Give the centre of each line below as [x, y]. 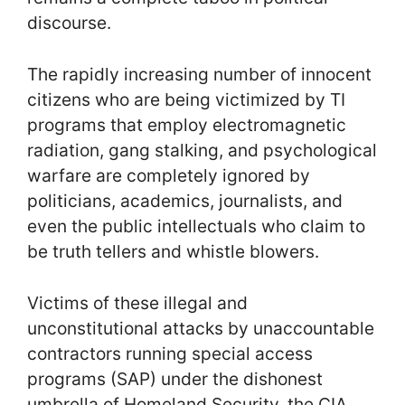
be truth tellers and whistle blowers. [178, 252]
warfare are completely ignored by [169, 176]
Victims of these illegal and [137, 302]
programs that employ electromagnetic [187, 125]
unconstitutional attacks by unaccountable [201, 328]
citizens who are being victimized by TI [186, 100]
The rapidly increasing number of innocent [199, 75]
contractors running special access [170, 353]
